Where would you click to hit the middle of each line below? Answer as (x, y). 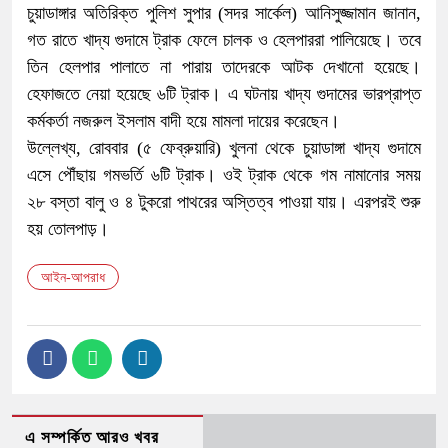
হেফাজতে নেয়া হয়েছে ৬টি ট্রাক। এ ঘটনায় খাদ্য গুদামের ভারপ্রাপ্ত (224, 93)
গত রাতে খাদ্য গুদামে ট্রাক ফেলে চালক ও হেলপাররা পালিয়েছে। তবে (224, 39)
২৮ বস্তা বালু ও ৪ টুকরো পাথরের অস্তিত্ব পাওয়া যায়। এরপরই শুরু (224, 201)
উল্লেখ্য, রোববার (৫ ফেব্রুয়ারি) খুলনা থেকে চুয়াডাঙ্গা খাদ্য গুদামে (224, 147)
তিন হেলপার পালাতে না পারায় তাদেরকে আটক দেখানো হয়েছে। (224, 66)
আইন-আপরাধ (73, 277)
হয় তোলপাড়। (68, 228)
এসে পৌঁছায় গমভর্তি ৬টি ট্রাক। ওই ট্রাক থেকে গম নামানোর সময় (224, 174)
